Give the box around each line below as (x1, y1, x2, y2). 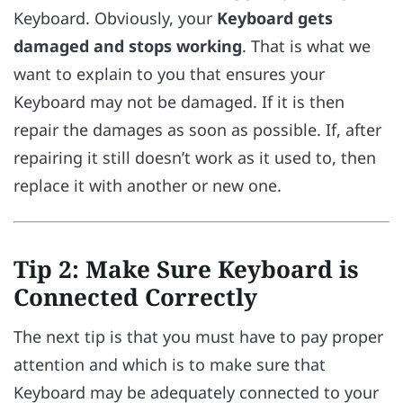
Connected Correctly (13, 281, 257, 314)
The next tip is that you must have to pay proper (13, 326, 383, 348)
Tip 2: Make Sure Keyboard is (13, 253, 359, 286)
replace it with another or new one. (13, 175, 286, 197)
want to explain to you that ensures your (13, 63, 325, 85)
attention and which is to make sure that (13, 354, 326, 376)
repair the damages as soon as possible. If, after (13, 119, 381, 141)
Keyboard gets (217, 7, 333, 30)
